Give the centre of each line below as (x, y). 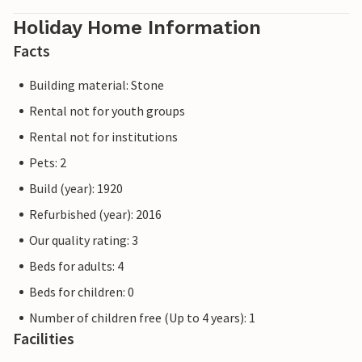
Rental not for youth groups (107, 111)
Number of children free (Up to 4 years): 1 (142, 318)
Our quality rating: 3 (84, 240)
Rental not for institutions (103, 137)
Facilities (44, 339)
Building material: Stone (97, 85)
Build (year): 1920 (76, 189)
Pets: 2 (48, 163)
